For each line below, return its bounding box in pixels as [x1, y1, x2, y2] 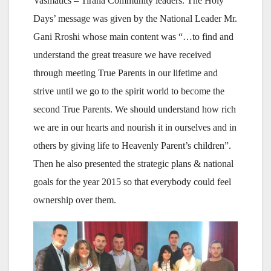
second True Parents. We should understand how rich [33, 103, 236, 114]
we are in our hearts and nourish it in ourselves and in [33, 122, 237, 132]
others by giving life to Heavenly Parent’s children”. [33, 140, 231, 151]
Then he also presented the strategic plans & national [33, 158, 233, 169]
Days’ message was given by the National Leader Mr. [33, 13, 237, 24]
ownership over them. [33, 194, 116, 205]
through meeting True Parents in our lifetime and [33, 67, 218, 78]
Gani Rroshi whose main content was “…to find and [33, 31, 233, 42]
